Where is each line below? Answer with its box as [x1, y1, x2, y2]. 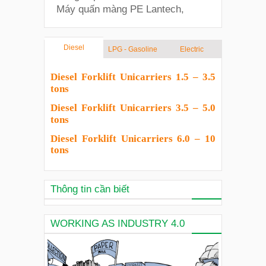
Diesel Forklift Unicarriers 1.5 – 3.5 [50, 71, 216, 83]
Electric [180, 45, 204, 53]
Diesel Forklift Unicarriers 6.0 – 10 [50, 133, 216, 144]
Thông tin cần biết [50, 183, 129, 195]
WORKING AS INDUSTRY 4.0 [50, 218, 185, 229]
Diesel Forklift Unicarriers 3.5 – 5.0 [50, 102, 216, 113]
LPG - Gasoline [108, 45, 158, 53]
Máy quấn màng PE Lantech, [56, 3, 184, 15]
